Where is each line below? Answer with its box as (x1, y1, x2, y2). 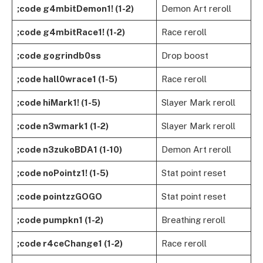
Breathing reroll (161, 215, 225, 225)
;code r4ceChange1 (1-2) (16, 238, 123, 249)
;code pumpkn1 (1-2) (16, 215, 103, 225)
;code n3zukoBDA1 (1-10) (16, 144, 122, 155)
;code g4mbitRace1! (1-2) (16, 27, 125, 38)
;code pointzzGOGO (16, 191, 102, 202)
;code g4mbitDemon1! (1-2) (16, 4, 134, 14)
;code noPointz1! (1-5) (16, 168, 109, 178)
